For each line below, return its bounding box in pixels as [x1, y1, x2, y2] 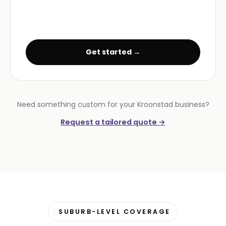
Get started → [86, 47, 140, 58]
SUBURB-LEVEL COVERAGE [59, 207, 171, 216]
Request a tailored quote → [61, 117, 165, 128]
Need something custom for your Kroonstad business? [17, 99, 209, 110]
